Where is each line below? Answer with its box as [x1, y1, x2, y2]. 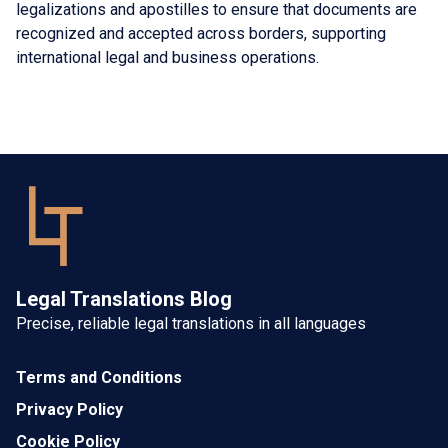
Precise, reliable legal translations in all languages [16, 313, 366, 333]
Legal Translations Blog [16, 286, 232, 311]
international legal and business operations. [16, 47, 319, 67]
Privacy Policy [16, 399, 123, 419]
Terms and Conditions [16, 367, 182, 387]
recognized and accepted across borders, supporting [16, 23, 386, 43]
